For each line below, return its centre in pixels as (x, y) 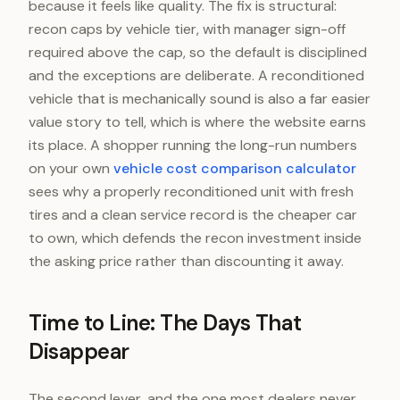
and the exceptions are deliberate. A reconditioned (196, 75)
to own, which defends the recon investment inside (195, 238)
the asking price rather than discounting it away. (186, 261)
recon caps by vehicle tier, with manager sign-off (187, 29)
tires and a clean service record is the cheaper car (193, 215)
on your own (71, 168)
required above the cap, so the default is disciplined (198, 52)
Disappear (79, 351)
